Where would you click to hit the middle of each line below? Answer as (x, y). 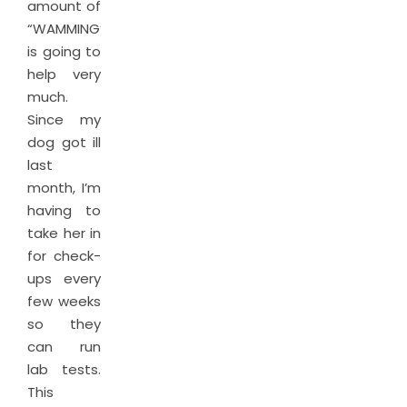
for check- (64, 256)
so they (64, 324)
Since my (64, 119)
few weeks (64, 301)
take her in (64, 233)
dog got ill (64, 142)
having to (64, 210)
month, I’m (64, 188)
